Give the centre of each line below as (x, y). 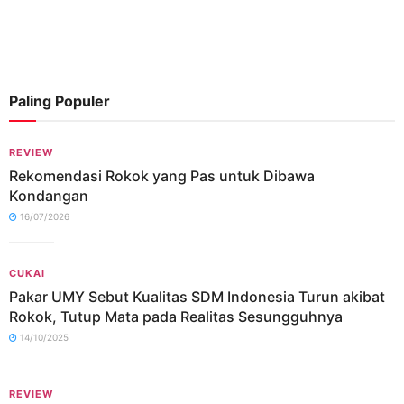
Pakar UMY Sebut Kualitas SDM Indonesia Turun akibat (197, 297)
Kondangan (49, 196)
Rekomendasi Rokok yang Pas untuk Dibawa (162, 176)
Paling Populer (60, 101)
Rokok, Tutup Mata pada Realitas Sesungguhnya (178, 317)
